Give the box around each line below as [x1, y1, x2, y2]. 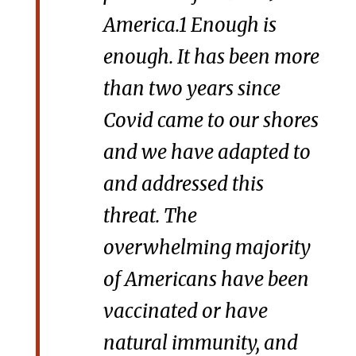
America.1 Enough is [103, 13, 277, 38]
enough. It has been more [103, 44, 319, 70]
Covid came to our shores [103, 108, 319, 133]
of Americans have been [103, 267, 309, 292]
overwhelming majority [103, 235, 311, 261]
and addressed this [103, 172, 264, 197]
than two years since [103, 76, 281, 102]
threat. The [103, 203, 197, 229]
